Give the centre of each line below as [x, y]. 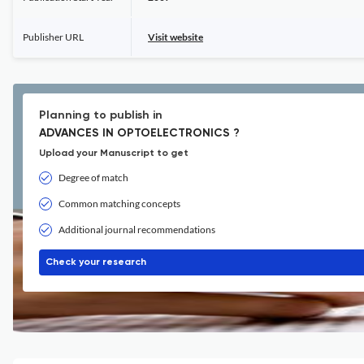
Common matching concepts [119, 204]
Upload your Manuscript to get [114, 154]
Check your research [96, 262]
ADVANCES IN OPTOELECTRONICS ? [139, 133]
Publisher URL [53, 37]
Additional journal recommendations [137, 230]
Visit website [175, 37]
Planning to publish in [101, 115]
